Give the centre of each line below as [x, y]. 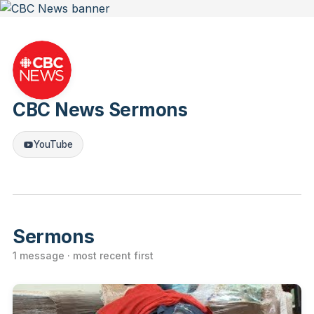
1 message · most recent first [83, 255]
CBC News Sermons [100, 110]
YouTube [53, 144]
